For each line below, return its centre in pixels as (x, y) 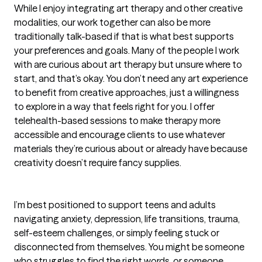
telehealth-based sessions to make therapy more (117, 120)
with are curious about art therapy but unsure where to (128, 64)
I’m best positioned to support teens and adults (115, 205)
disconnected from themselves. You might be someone (129, 247)
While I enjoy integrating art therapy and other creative (128, 8)
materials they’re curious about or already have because (131, 149)
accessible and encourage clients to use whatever (120, 135)
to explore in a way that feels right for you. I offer (114, 106)
